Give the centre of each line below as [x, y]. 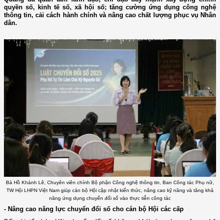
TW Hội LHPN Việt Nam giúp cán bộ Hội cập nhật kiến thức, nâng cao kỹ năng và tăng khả [110, 190]
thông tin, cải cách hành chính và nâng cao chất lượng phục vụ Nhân [110, 15]
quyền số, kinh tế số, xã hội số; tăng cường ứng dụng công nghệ [110, 7]
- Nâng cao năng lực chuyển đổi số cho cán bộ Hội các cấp [94, 209]
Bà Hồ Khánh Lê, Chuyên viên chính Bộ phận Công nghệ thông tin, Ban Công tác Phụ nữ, [110, 182]
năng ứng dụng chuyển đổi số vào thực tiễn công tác [110, 198]
